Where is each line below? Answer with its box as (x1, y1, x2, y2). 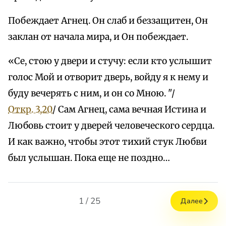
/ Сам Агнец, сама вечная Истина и (52, 104, 206, 116)
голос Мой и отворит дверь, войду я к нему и (8, 72, 208, 83)
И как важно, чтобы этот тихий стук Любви (8, 136, 207, 148)
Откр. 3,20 (8, 104, 52, 116)
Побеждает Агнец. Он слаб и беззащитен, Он (8, 15, 208, 27)
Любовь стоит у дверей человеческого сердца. (8, 120, 214, 132)
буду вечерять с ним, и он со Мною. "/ (8, 88, 175, 99)
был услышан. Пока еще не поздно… (8, 152, 170, 164)
